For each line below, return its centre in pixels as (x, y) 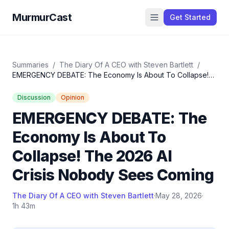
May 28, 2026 (179, 196)
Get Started (190, 17)
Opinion (73, 97)
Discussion (34, 97)
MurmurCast (42, 17)
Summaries (30, 65)
